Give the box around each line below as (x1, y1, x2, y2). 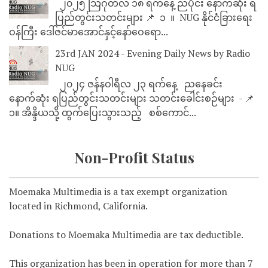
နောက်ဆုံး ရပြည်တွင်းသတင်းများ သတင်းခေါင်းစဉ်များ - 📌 (9, 92, 254, 105)
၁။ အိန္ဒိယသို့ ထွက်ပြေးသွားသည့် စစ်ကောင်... (9, 106, 196, 120)
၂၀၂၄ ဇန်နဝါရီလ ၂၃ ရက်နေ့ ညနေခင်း (55, 77, 223, 91)
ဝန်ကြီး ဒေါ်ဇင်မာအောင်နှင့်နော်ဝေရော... (9, 25, 168, 38)
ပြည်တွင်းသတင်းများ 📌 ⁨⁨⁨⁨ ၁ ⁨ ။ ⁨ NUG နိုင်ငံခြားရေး (55, 10, 252, 24)
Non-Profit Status (74, 148, 194, 167)
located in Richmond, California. (9, 199, 148, 213)
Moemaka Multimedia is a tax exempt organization (9, 185, 227, 199)
